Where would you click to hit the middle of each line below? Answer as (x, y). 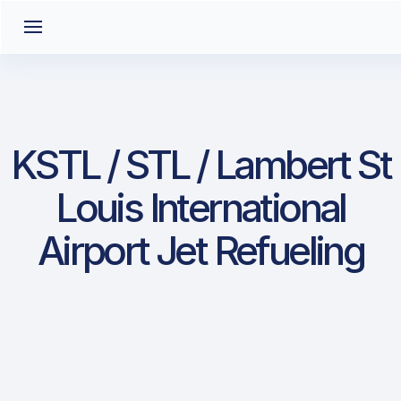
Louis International (200, 208)
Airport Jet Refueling (200, 251)
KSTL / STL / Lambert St (200, 165)
